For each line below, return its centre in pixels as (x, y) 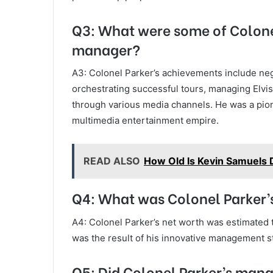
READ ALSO (112, 161)
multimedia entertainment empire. (145, 121)
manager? (106, 48)
